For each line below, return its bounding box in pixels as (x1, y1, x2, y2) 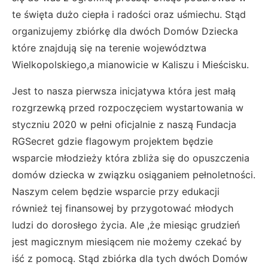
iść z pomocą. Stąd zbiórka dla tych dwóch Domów (12, 252, 248, 264)
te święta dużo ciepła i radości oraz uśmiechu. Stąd (12, 8, 246, 20)
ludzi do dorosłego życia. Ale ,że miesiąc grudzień (12, 218, 240, 231)
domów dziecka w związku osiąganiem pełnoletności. (12, 168, 255, 181)
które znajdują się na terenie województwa (12, 41, 206, 54)
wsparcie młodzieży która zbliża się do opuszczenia (12, 151, 249, 164)
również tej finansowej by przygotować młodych (12, 202, 233, 214)
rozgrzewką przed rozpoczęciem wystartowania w (12, 101, 243, 114)
